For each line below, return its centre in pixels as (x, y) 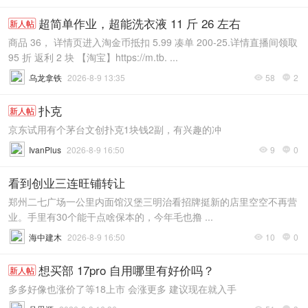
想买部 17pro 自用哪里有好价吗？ (126, 270)
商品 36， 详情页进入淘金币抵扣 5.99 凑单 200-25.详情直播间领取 (153, 42)
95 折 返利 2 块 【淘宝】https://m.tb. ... (93, 57)
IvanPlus (45, 150)
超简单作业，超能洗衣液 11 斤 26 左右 (140, 23)
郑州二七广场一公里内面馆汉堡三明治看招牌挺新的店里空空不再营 (153, 201)
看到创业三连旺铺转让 (67, 183)
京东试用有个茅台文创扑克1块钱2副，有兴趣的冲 (115, 129)
